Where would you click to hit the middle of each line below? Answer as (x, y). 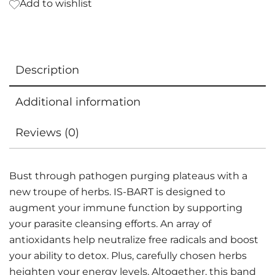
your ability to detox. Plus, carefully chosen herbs (128, 256)
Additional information (78, 102)
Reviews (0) (47, 133)
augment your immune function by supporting (126, 208)
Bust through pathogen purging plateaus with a (128, 176)
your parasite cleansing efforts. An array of (110, 224)
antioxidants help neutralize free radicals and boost (134, 240)
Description (47, 70)
